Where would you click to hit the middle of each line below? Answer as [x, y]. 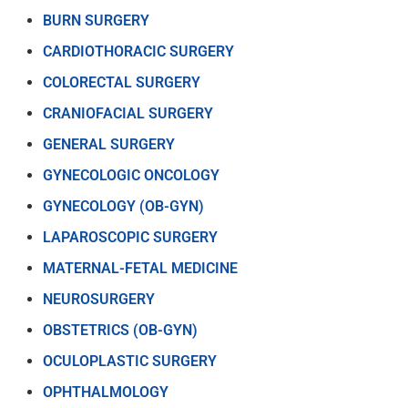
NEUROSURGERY [99, 299]
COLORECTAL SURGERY [122, 82]
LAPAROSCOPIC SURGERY [130, 237]
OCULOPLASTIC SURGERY [130, 361]
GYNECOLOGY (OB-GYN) [123, 206]
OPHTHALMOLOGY [106, 392]
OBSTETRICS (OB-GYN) [120, 330]
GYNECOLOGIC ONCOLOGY [131, 175]
